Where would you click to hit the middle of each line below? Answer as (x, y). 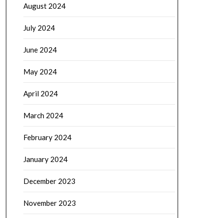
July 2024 (39, 28)
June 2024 (40, 50)
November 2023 (49, 203)
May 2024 (40, 72)
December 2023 (49, 181)
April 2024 (40, 93)
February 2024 (47, 137)
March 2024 (43, 115)
